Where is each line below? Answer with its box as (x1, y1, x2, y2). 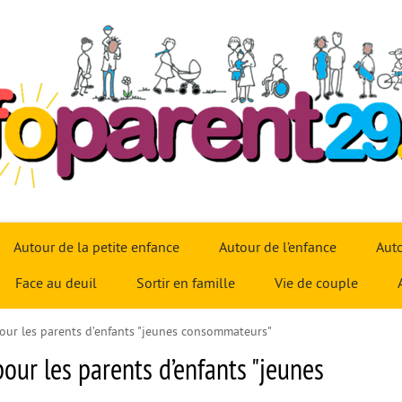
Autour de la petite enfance (13, 240, 179, 256)
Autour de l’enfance (219, 240, 336, 256)
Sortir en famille (135, 275, 235, 292)
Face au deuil (14, 275, 97, 292)
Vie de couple (274, 275, 358, 292)
